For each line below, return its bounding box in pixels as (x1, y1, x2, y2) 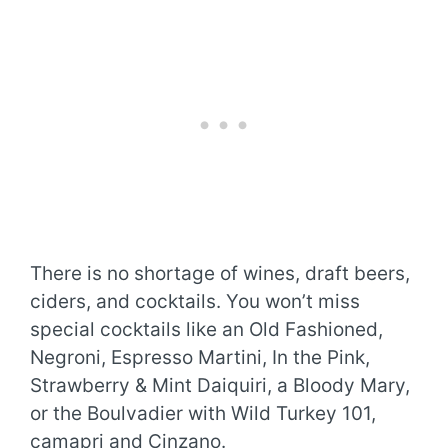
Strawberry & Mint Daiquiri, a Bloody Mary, (30, 373, 410, 397)
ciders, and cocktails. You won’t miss (30, 289, 360, 313)
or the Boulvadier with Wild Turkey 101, (30, 401, 376, 425)
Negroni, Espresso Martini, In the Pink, (30, 345, 370, 369)
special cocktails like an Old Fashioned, (30, 317, 383, 341)
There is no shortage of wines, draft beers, (30, 261, 410, 285)
